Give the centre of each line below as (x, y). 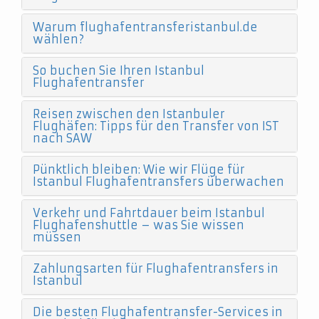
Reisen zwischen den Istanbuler (129, 114)
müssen (57, 237)
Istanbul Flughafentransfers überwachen (158, 182)
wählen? (58, 39)
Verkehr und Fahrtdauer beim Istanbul (149, 213)
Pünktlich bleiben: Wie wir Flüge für (139, 169)
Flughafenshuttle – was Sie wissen (138, 225)
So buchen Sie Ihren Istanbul (119, 70)
